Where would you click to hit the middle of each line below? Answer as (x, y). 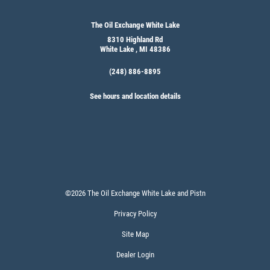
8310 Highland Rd (135, 39)
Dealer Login (135, 254)
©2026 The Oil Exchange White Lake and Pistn (135, 193)
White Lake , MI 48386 (135, 49)
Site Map (135, 234)
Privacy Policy (135, 213)
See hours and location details (135, 96)
